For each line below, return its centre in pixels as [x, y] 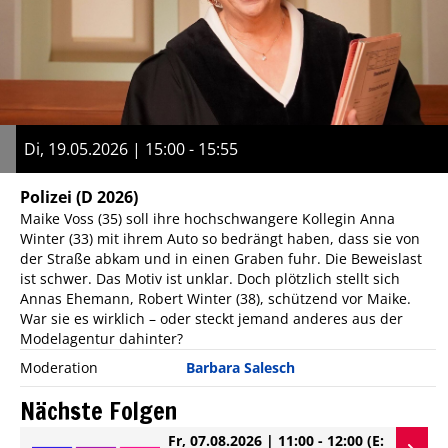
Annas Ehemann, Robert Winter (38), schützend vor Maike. [215, 299]
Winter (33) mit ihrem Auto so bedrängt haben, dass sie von [220, 239]
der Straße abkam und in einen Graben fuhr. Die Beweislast [221, 259]
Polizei [46, 197]
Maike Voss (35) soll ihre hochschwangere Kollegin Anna [207, 219]
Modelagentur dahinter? [101, 339]
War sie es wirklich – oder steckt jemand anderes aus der [211, 319]
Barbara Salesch [241, 368]
